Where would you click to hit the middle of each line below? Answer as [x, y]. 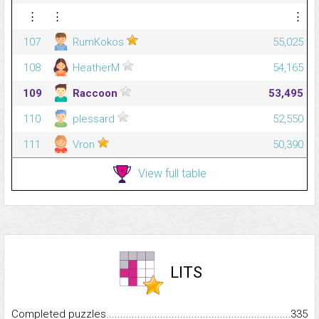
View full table [172, 173]
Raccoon [95, 94]
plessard [94, 119]
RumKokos [98, 42]
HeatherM [96, 68]
